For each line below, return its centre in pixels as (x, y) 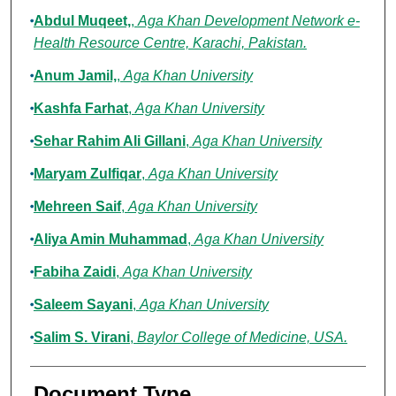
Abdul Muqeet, (82, 21)
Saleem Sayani (83, 305)
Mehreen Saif (77, 207)
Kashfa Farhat (80, 109)
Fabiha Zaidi (74, 272)
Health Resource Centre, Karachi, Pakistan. (170, 43)
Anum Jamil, (75, 76)
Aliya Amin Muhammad (110, 240)
